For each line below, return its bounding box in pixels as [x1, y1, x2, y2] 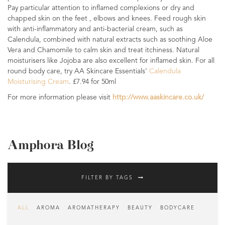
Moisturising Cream [8, 78, 69, 85]
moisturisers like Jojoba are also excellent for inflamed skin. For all [8, 57, 214, 64]
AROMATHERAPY [68, 205, 120, 210]
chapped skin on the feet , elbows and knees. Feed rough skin [8, 15, 206, 22]
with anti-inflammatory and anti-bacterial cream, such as [8, 26, 183, 33]
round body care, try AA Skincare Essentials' [8, 68, 149, 75]
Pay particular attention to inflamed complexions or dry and [8, 5, 194, 12]
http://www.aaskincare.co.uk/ [113, 94, 204, 101]
